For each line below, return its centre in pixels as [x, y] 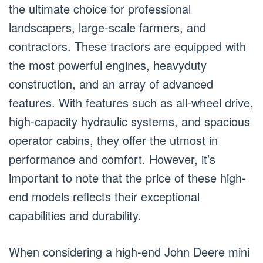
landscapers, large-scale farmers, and [107, 27]
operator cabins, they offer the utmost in [113, 140]
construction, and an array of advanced [111, 83]
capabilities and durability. [75, 215]
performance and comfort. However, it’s [112, 159]
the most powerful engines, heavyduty [108, 65]
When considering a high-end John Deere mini [129, 251]
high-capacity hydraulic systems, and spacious [129, 121]
